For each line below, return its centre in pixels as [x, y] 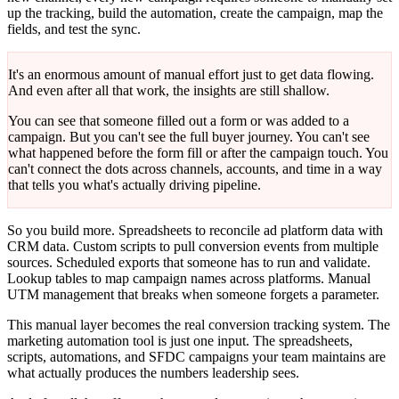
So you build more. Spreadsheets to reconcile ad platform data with [195, 231]
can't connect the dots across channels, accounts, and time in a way [195, 169]
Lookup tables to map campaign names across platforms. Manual [189, 279]
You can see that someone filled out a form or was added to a [179, 121]
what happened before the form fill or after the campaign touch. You [198, 153]
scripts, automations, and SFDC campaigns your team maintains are [196, 357]
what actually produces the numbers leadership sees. [153, 373]
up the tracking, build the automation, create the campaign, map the [195, 13]
